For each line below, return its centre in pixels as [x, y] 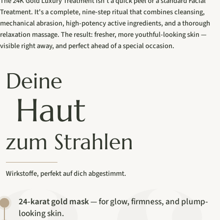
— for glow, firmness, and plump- [148, 202]
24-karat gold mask [54, 202]
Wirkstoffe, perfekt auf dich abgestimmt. [66, 174]
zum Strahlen [69, 142]
